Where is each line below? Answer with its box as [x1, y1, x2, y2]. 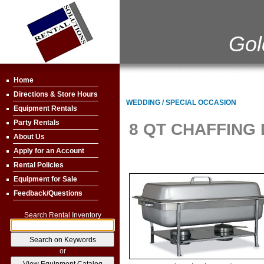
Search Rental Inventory [24, 211, 101, 219]
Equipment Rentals [14, 104, 77, 113]
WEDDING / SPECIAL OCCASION [126, 98, 236, 107]
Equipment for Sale [14, 175, 77, 183]
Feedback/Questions [14, 189, 82, 197]
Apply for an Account [14, 147, 84, 155]
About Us [14, 133, 45, 141]
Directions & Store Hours [14, 90, 98, 98]
